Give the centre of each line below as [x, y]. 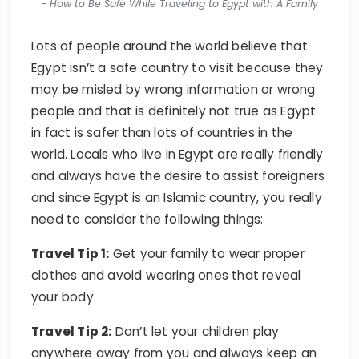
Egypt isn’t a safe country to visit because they [177, 40]
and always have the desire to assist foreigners [178, 148]
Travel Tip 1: [71, 226]
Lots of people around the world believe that [169, 18]
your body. [64, 269]
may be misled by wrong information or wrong [173, 62]
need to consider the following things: [147, 192]
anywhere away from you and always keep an [174, 325]
